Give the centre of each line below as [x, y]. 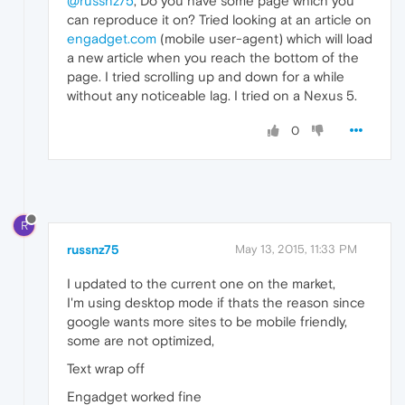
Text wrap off [106, 368]
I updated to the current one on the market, [201, 283]
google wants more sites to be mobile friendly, [207, 321]
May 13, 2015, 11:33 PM [296, 249]
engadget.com [112, 38]
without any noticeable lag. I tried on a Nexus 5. [212, 95]
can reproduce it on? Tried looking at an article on [219, 19]
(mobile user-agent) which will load [264, 38]
